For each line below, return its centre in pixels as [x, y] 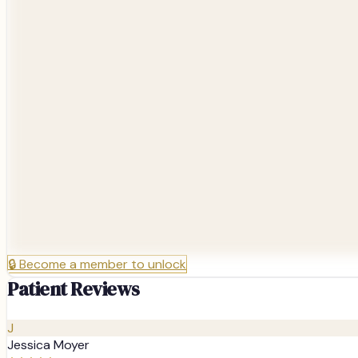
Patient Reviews [74, 288]
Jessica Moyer [48, 344]
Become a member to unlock [103, 264]
